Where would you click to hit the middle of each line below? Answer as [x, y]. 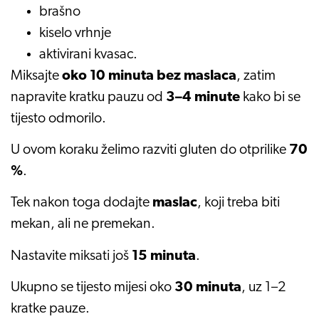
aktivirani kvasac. [88, 54]
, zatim [256, 76]
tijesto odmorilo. [58, 119]
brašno [60, 12]
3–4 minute [203, 97]
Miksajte [36, 76]
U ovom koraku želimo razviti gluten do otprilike [150, 150]
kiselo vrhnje [75, 33]
